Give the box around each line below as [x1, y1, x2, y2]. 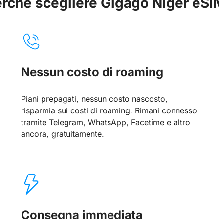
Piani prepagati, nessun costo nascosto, [21, 94, 168, 104]
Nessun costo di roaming [21, 65, 164, 80]
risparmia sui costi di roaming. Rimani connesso [21, 106, 197, 116]
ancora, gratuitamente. [21, 129, 105, 139]
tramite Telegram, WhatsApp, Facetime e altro [21, 117, 191, 128]
